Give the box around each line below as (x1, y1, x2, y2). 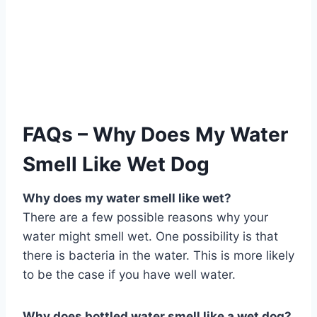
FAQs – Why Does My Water (23, 122, 288, 147)
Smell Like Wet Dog (23, 152, 209, 177)
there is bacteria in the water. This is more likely (23, 248, 294, 263)
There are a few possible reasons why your (23, 210, 268, 225)
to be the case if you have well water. (23, 267, 236, 282)
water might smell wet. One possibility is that (23, 229, 278, 244)
